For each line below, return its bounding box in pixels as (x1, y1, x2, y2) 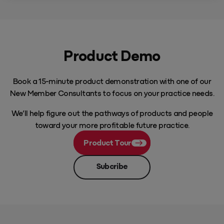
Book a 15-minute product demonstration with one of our (12, 74, 211, 86)
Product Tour (83, 136, 131, 147)
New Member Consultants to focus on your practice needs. (10, 86, 214, 98)
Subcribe (96, 160, 128, 171)
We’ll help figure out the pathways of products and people (11, 106, 213, 118)
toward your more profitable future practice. (34, 118, 189, 130)
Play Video (93, 187, 130, 197)
